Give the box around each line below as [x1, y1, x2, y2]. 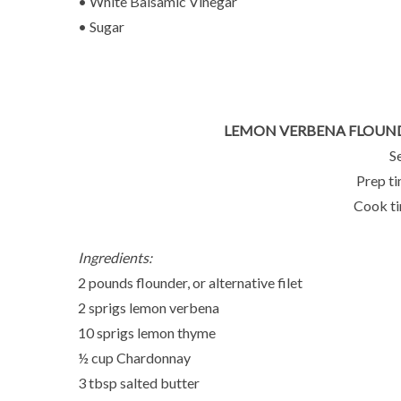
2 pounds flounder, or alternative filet [78, 274, 303, 291]
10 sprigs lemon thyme [78, 324, 216, 341]
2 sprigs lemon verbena [78, 299, 219, 316]
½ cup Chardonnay [78, 349, 191, 366]
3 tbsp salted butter [78, 374, 200, 391]
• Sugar [78, 18, 124, 35]
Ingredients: [78, 249, 152, 266]
